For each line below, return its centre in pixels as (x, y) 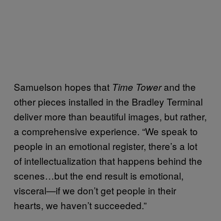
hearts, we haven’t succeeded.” (80, 205)
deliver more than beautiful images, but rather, (110, 116)
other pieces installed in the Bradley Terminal (108, 101)
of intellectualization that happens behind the (108, 161)
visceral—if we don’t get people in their (95, 190)
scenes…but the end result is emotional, (99, 175)
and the (179, 87)
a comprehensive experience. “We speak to (106, 131)
